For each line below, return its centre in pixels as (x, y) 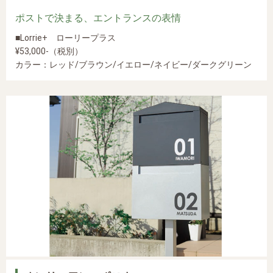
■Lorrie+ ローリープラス (66, 38)
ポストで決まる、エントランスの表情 (98, 18)
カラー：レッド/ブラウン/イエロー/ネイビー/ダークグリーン (133, 65)
